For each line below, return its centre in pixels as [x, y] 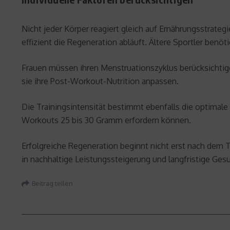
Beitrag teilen [52, 183]
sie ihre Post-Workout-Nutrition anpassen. [100, 81]
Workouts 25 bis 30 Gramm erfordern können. [106, 120]
